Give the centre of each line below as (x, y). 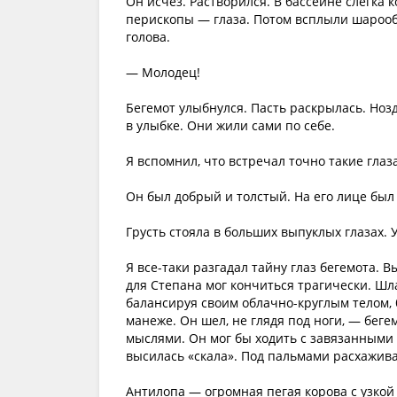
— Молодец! (163, 72)
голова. (148, 37)
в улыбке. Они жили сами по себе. (230, 125)
